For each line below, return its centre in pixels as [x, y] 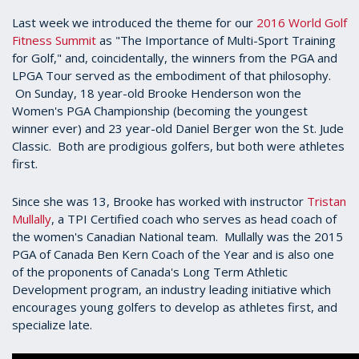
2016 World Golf [302, 22]
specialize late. [52, 325]
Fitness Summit [54, 40]
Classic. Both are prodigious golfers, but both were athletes [178, 146]
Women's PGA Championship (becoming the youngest [160, 111]
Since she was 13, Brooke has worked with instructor [159, 201]
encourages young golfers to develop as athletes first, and [175, 307]
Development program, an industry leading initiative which [171, 289]
